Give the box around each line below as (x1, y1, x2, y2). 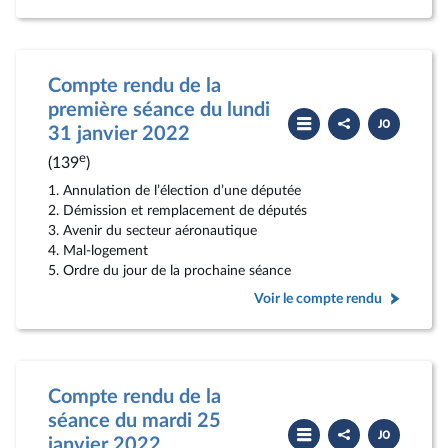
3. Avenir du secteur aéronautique (48, 223, 257, 238)
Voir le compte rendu (254, 291, 382, 306)
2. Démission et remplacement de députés (48, 203, 307, 218)
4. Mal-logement (48, 243, 148, 258)
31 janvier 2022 (48, 124, 190, 144)
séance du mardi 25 (48, 411, 221, 431)
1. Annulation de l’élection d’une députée (48, 183, 301, 198)
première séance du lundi (48, 100, 270, 120)
